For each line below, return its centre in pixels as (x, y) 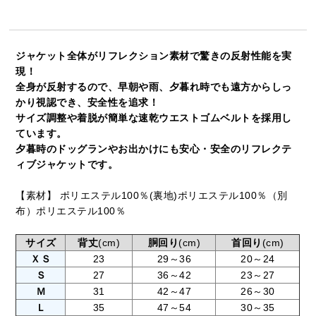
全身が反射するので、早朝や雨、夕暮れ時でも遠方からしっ (154, 87)
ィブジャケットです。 (67, 165)
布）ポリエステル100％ (71, 211)
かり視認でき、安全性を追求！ (87, 103)
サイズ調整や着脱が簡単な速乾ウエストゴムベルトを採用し (154, 118)
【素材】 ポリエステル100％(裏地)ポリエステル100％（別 (152, 196)
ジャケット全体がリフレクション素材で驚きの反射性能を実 (154, 56)
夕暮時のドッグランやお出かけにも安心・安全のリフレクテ (154, 149)
